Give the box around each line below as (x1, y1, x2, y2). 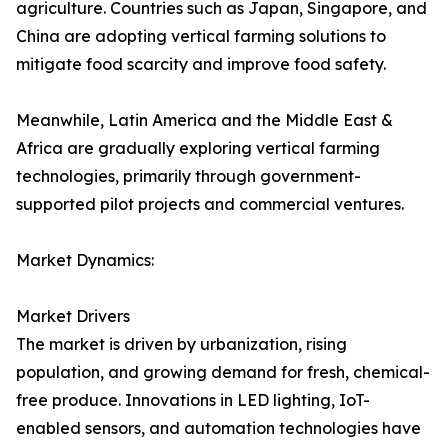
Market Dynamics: (16, 250, 154, 271)
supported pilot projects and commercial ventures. (16, 194, 404, 215)
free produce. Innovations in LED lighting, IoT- (16, 390, 370, 411)
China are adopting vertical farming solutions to (16, 26, 386, 47)
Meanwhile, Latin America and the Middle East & (16, 110, 393, 131)
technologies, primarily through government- (16, 166, 361, 187)
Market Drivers (16, 306, 130, 327)
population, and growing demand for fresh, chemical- (16, 362, 430, 383)
